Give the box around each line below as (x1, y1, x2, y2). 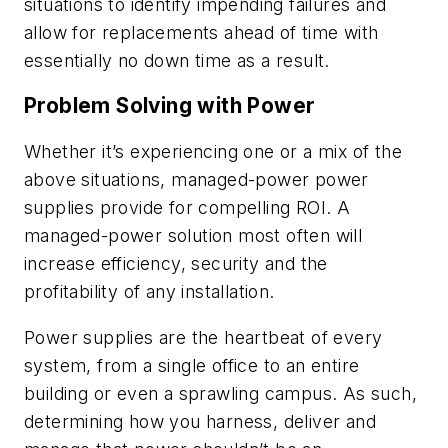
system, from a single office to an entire (24, 354, 360, 376)
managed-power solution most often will (24, 225, 363, 247)
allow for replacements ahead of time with (24, 21, 379, 43)
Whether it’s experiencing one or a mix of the (24, 141, 402, 163)
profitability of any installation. (24, 281, 275, 303)
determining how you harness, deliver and (24, 410, 376, 432)
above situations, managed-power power (24, 169, 369, 191)
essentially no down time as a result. (24, 49, 330, 71)
